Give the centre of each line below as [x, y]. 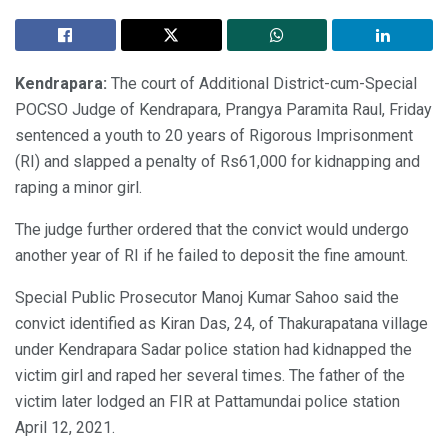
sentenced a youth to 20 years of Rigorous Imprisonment [214, 136]
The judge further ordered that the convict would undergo [212, 230]
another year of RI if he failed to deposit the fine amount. [211, 256]
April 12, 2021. [65, 428]
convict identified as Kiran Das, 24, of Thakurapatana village [221, 324]
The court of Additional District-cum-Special [262, 84]
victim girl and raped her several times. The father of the [210, 376]
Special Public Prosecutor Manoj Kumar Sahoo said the [207, 298]
